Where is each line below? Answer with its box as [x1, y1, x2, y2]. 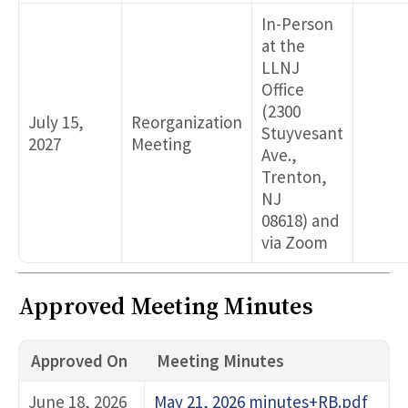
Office [261, 78, 304, 101]
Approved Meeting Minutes [18, 289, 313, 322]
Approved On [31, 350, 127, 372]
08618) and [261, 209, 340, 232]
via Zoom [261, 231, 328, 254]
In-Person [261, 13, 333, 36]
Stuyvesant [261, 122, 343, 145]
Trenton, [261, 166, 327, 189]
